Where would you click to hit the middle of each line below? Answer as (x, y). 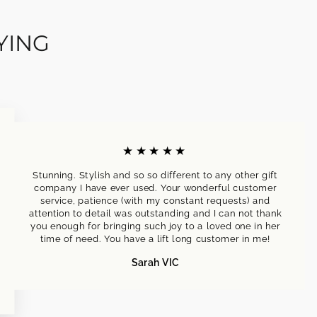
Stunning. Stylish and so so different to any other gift (155, 175)
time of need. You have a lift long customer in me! (155, 238)
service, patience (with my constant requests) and (155, 200)
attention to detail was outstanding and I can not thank (155, 213)
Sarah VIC (155, 263)
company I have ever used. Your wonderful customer (155, 188)
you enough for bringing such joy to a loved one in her (155, 226)
